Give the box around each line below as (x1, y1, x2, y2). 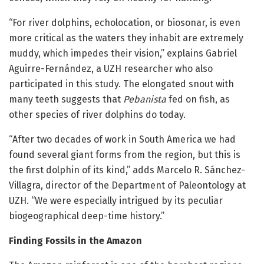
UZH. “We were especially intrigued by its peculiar (9, 194, 223, 206)
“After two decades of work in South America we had (9, 133, 236, 145)
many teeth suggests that (9, 93, 123, 105)
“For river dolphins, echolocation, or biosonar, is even (9, 16, 240, 28)
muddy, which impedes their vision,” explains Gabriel (9, 47, 237, 59)
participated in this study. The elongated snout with (9, 78, 234, 90)
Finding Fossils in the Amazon (9, 235, 142, 246)
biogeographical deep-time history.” (9, 210, 164, 222)
